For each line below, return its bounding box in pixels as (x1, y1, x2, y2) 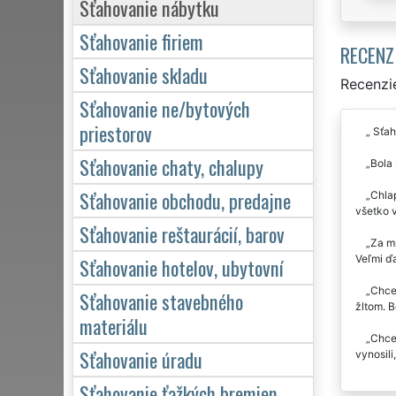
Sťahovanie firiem (80, 26, 203, 56)
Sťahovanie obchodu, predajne (80, 185, 291, 215)
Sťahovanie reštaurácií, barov (80, 218, 285, 248)
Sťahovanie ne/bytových (80, 93, 250, 123)
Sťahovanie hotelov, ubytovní (80, 252, 284, 282)
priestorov (80, 118, 152, 148)
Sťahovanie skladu (80, 59, 208, 89)
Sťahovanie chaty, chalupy (80, 151, 263, 181)
